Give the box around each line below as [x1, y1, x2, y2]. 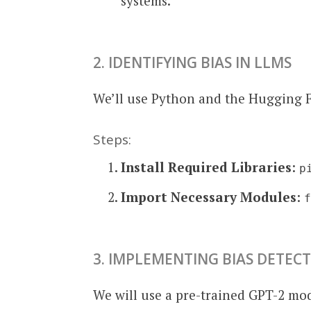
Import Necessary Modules [121, 187, 297, 205]
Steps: [93, 130, 132, 149]
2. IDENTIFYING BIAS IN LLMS [93, 53, 292, 73]
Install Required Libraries [121, 158, 292, 176]
